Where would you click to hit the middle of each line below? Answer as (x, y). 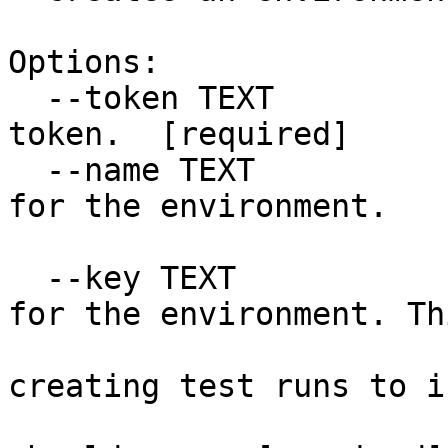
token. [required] (179, 134)
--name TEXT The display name (27, 170)
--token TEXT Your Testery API (27, 98)
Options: (84, 62)
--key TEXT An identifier (27, 278)
